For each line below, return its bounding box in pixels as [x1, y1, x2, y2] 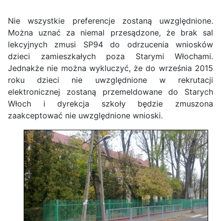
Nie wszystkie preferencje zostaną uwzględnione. [8, 16, 213, 26]
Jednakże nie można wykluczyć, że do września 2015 [8, 63, 213, 74]
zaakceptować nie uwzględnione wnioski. [8, 110, 163, 121]
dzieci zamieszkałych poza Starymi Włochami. [8, 51, 213, 62]
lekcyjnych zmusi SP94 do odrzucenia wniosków [8, 39, 213, 50]
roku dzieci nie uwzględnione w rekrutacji [8, 75, 213, 85]
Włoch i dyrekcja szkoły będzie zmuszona [8, 99, 213, 109]
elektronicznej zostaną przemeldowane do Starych [8, 87, 213, 97]
